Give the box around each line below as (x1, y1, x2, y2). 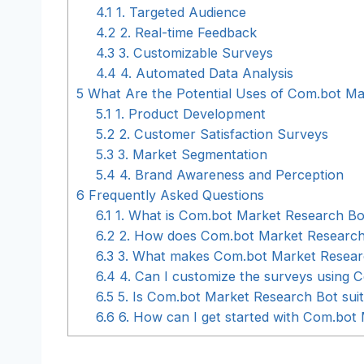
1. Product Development (111, 105, 266, 122)
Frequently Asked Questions (84, 186, 264, 203)
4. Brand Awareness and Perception (115, 166, 344, 183)
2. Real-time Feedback (115, 24, 258, 41)
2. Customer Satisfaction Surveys (115, 125, 329, 142)
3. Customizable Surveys (115, 44, 274, 61)
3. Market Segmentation (114, 145, 268, 162)
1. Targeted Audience (112, 3, 247, 20)
